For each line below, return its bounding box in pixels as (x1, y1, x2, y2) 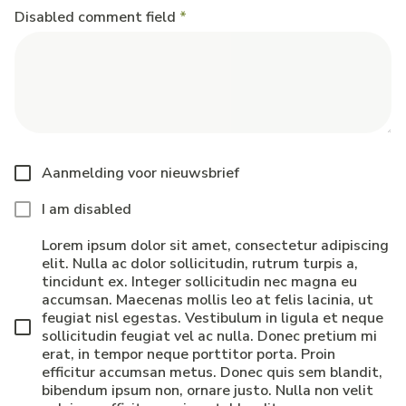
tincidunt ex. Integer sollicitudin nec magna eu (42, 272, 357, 293)
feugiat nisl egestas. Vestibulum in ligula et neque (42, 308, 383, 329)
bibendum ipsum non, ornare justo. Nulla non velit (42, 381, 373, 401)
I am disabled (42, 199, 131, 220)
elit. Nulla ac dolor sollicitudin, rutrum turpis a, (42, 254, 358, 275)
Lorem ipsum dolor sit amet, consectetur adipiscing (42, 236, 389, 256)
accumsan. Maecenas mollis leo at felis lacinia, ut (42, 290, 373, 311)
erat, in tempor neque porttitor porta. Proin (42, 344, 335, 365)
